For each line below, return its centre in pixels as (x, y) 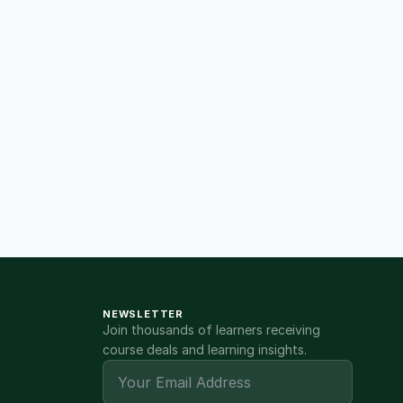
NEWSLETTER (143, 313)
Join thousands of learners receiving (211, 329)
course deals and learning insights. (205, 349)
